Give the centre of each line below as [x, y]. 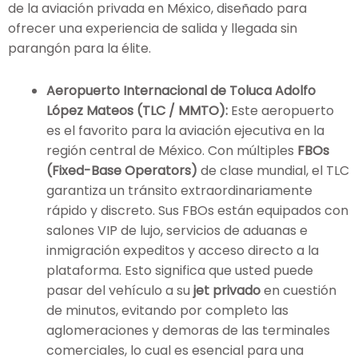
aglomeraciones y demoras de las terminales [188, 330]
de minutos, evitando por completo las [167, 310]
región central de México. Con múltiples [172, 150]
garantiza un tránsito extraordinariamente [179, 190]
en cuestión [298, 290]
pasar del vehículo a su [120, 290]
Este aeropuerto [281, 110]
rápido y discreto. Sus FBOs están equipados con [197, 210]
